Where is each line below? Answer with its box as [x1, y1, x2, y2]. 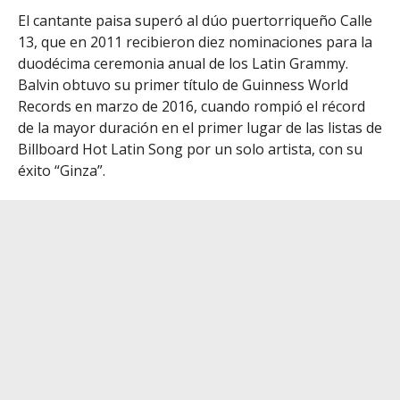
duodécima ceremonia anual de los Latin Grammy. [18, 54, 348, 74]
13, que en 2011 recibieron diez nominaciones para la [18, 32, 372, 53]
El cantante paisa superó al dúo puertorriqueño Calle [18, 11, 372, 31]
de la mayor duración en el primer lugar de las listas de [18, 118, 382, 138]
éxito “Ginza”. [18, 161, 105, 181]
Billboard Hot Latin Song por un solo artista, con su [18, 139, 362, 160]
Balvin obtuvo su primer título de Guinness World [18, 75, 348, 96]
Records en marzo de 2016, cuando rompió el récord [18, 96, 365, 117]
